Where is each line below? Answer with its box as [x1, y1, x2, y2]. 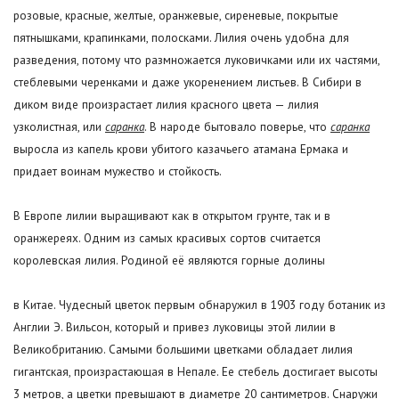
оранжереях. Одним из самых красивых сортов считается [13, 230, 321, 247]
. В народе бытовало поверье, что [144, 118, 330, 135]
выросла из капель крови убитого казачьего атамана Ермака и [13, 141, 348, 158]
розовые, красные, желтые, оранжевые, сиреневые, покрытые [13, 7, 338, 24]
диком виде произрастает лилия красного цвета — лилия [13, 96, 319, 113]
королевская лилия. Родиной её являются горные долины [13, 252, 325, 269]
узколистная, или [13, 118, 105, 135]
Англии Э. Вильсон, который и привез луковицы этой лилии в [13, 319, 336, 336]
